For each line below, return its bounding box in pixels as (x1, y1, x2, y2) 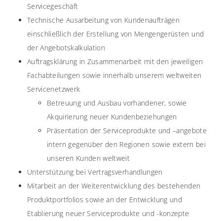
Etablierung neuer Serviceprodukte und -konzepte (27, 208, 189, 218)
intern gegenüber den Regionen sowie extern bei (47, 139, 206, 149)
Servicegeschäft (27, 1, 78, 11)
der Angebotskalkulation (27, 42, 106, 52)
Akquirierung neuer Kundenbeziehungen (47, 111, 177, 121)
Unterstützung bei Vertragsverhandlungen (27, 167, 163, 177)
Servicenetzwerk (27, 84, 80, 94)
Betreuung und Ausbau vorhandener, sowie (47, 98, 187, 108)
